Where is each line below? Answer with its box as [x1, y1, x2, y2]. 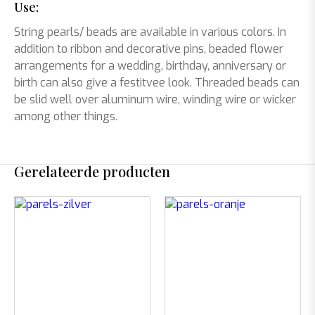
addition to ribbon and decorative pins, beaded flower [14, 41, 283, 56]
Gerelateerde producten [14, 162, 170, 181]
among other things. [14, 109, 117, 124]
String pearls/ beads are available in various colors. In [14, 25, 286, 39]
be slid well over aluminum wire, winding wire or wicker [14, 92, 296, 107]
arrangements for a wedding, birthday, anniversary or [14, 58, 286, 73]
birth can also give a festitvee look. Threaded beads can [14, 75, 300, 90]
